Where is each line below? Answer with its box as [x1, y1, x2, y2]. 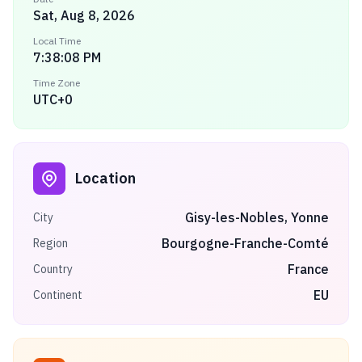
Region [33, 236, 68, 250]
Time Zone [33, 77, 80, 89]
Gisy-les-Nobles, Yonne [185, 209, 329, 225]
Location [75, 169, 136, 187]
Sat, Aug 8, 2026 [33, 7, 135, 23]
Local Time [33, 35, 81, 47]
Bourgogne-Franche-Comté [162, 235, 329, 251]
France [288, 261, 329, 277]
